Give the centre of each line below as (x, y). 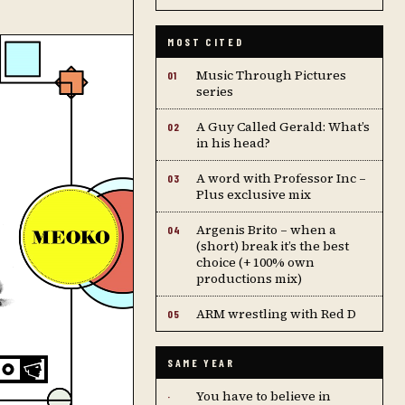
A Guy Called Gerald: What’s (283, 127)
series (215, 91)
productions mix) (249, 278)
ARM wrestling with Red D (276, 314)
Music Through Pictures (271, 75)
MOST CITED (206, 42)
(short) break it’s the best (273, 246)
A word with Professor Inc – (281, 178)
